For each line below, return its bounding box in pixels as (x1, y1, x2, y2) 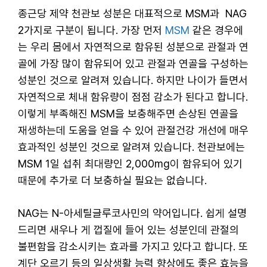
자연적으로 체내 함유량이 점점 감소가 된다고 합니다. (18, 90, 248, 103)
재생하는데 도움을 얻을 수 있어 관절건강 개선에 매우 (18, 123, 249, 136)
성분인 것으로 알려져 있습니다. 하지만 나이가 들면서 (18, 73, 248, 86)
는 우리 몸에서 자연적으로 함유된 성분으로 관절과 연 (18, 40, 249, 53)
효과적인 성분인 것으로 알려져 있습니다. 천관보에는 (18, 140, 245, 153)
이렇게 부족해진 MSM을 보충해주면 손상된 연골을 (18, 107, 238, 120)
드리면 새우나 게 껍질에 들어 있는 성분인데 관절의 (18, 223, 239, 236)
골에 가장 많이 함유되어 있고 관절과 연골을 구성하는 (18, 57, 249, 70)
